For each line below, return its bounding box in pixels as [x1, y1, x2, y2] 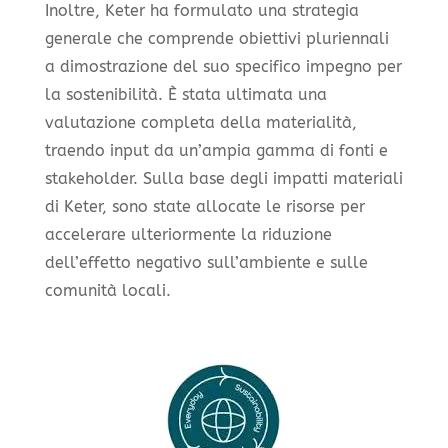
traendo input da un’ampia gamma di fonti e [44, 140, 388, 160]
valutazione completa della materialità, [44, 112, 357, 132]
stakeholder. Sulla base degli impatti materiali [44, 168, 403, 188]
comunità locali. [44, 280, 171, 300]
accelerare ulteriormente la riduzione [44, 224, 332, 244]
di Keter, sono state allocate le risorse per [44, 196, 365, 216]
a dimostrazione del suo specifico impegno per [44, 56, 402, 76]
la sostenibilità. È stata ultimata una [44, 84, 327, 104]
